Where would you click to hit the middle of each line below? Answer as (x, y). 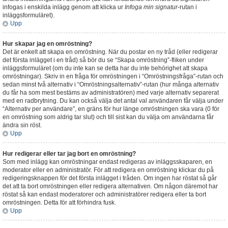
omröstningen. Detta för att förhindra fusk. (59, 203)
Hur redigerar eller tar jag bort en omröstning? (69, 154)
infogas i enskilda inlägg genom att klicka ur (64, 7)
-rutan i (187, 7)
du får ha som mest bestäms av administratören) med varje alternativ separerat (111, 93)
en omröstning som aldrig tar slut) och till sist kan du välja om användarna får (108, 117)
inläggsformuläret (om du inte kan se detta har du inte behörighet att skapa (105, 68)
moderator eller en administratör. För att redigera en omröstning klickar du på (108, 170)
